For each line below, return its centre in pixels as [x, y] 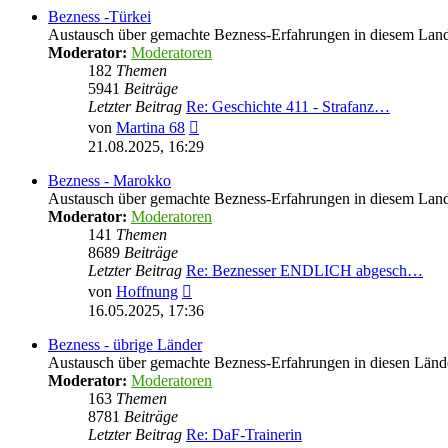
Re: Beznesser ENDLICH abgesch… [304, 270]
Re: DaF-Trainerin [244, 434]
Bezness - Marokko [109, 180]
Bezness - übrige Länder [125, 344]
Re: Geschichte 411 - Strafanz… [288, 106]
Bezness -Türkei [99, 16]
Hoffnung [147, 291]
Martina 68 [150, 127]
